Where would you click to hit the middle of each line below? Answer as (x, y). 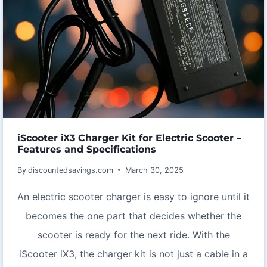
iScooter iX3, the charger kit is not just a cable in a (133, 254)
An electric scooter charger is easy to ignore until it (133, 196)
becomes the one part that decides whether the (133, 215)
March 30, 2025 (155, 170)
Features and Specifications (87, 149)
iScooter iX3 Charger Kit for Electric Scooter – (129, 138)
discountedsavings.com (71, 170)
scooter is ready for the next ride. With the (133, 235)
